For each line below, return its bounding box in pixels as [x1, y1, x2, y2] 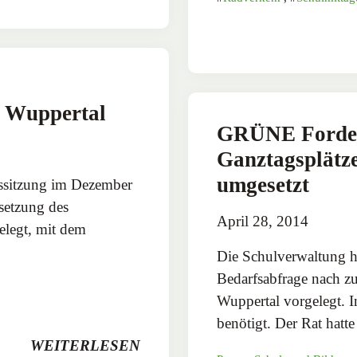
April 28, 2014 [217, 213, 308, 230]
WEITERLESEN [30, 336, 140, 354]
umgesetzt [217, 173, 309, 198]
